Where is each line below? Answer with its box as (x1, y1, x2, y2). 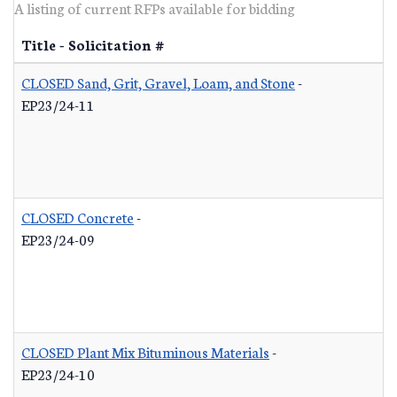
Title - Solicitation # (21, 34, 164, 54)
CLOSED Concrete (21, 206, 134, 227)
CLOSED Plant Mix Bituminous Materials (21, 341, 269, 362)
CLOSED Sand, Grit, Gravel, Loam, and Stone (21, 72, 295, 92)
